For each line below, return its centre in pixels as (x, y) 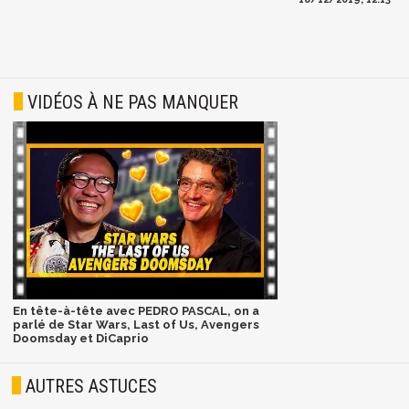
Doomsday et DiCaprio (80, 339)
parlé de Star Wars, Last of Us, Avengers (136, 325)
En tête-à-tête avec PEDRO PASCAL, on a (136, 311)
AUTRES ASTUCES (92, 386)
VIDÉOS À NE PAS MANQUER (133, 103)
